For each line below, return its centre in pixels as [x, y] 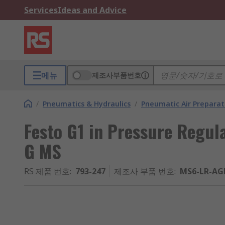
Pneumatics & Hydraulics [87, 104]
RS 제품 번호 [47, 171]
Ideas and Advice [92, 10]
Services [41, 10]
